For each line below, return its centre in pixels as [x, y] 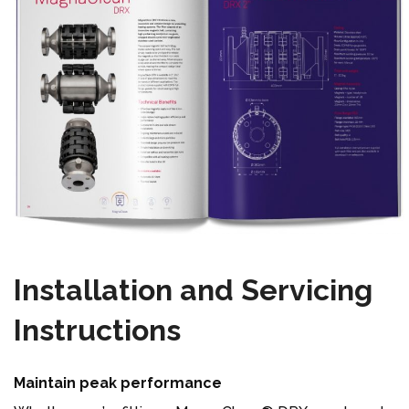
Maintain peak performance [118, 383]
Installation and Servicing [193, 289]
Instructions [97, 330]
